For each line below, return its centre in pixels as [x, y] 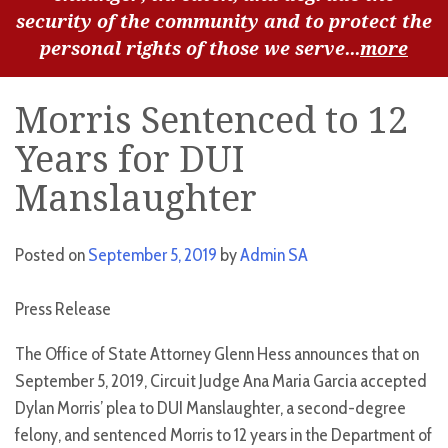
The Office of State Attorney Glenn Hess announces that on [217, 354]
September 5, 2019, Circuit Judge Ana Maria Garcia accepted [221, 381]
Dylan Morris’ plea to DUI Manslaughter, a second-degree [210, 408]
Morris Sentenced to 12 [211, 121]
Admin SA [274, 255]
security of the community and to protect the [224, 21]
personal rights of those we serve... [200, 48]
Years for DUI [129, 160]
